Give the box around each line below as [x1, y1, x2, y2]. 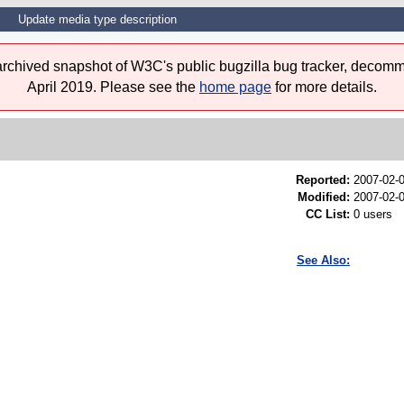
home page [199, 79, 271, 96]
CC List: [306, 207, 350, 222]
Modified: [298, 190, 350, 205]
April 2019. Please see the [27, 79, 199, 96]
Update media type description [17, 13, 177, 26]
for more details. [271, 79, 377, 96]
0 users [353, 207, 392, 222]
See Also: [297, 253, 350, 268]
